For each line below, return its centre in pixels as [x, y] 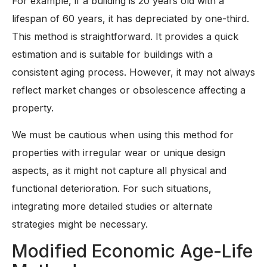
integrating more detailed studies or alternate [112, 206]
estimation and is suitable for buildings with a [112, 55]
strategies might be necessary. [80, 224]
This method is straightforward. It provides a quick [125, 37]
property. [33, 108]
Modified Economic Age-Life [132, 251]
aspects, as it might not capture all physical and [119, 170]
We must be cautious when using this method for [123, 134]
